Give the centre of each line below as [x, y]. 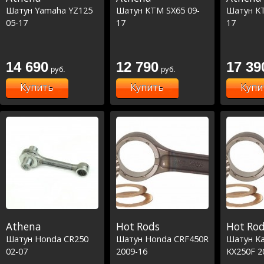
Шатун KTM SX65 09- [158, 10]
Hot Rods [138, 226]
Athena [24, 226]
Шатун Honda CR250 [47, 239]
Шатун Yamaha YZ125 [49, 10]
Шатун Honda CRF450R [162, 239]
